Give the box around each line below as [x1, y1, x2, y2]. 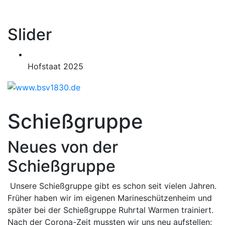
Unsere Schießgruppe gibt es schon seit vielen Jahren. [8, 180, 216, 191]
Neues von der [8, 137, 118, 157]
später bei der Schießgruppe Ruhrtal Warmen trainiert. [8, 204, 213, 215]
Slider [8, 25, 52, 44]
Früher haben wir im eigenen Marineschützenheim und [8, 192, 212, 203]
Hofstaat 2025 [28, 61, 83, 71]
